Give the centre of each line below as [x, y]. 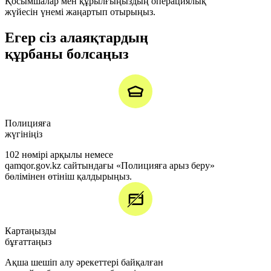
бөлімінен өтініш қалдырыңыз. [68, 177]
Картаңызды [31, 231]
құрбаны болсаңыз [67, 54]
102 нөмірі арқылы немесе [59, 155]
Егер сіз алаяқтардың [77, 38]
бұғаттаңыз [28, 242]
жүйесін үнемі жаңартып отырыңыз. [80, 12]
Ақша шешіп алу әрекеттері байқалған [84, 263]
